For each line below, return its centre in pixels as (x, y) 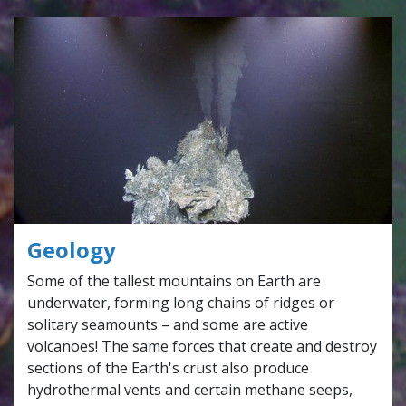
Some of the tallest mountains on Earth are (174, 280)
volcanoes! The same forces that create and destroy (202, 346)
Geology (72, 250)
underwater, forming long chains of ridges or (181, 302)
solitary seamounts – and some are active (168, 324)
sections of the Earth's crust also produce (168, 367)
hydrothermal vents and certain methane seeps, (190, 389)
